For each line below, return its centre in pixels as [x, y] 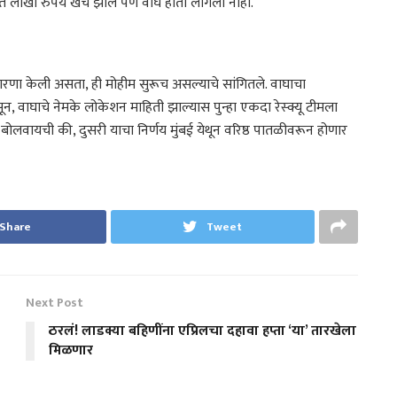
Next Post [54, 302]
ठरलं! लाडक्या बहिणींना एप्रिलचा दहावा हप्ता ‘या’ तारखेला [202, 331]
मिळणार [71, 350]
